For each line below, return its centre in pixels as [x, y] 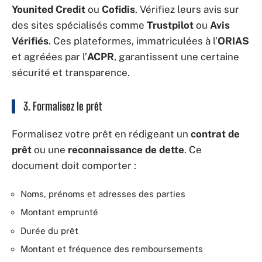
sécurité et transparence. [71, 72]
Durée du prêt [49, 230]
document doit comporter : [74, 166]
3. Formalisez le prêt [63, 106]
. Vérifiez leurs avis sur [187, 9]
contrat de [215, 134]
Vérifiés [30, 41]
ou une [50, 150]
